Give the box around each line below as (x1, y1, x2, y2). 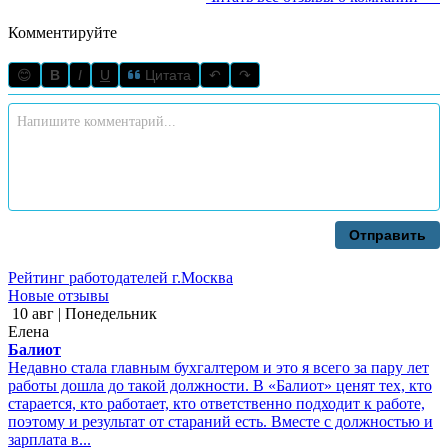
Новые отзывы (8, 286, 109, 304)
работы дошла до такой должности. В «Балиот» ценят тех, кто (8, 376, 432, 394)
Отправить (349, 226, 426, 243)
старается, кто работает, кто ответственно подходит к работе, (8, 394, 425, 412)
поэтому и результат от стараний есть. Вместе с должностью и (8, 412, 433, 430)
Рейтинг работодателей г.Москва (8, 268, 233, 286)
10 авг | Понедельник (8, 304, 157, 322)
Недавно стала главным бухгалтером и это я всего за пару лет (8, 358, 429, 376)
